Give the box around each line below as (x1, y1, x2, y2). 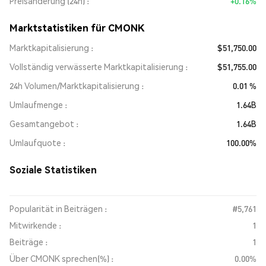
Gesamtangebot (9, 118, 74, 129)
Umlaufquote (9, 137, 61, 148)
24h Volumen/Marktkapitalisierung (9, 80, 140, 91)
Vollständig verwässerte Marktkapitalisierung (9, 61, 183, 72)
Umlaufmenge (9, 99, 63, 110)
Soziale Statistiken (9, 163, 97, 176)
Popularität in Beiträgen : (9, 203, 107, 214)
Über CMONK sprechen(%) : (9, 253, 113, 264)
